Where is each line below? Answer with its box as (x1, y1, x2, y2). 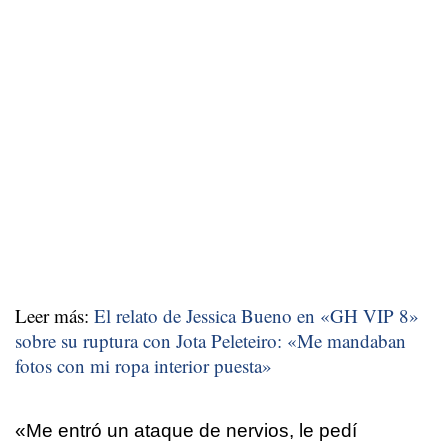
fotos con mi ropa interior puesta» (15, 352, 272, 378)
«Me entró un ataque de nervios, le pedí (15, 419, 357, 441)
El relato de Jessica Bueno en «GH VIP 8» (94, 302, 419, 328)
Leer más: (15, 302, 94, 328)
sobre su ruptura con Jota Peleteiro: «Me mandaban (15, 327, 406, 353)
